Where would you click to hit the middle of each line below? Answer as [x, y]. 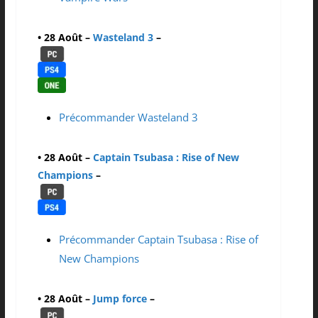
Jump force [120, 299]
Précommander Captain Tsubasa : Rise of [158, 240]
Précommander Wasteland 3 [128, 117]
